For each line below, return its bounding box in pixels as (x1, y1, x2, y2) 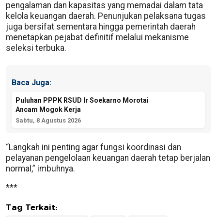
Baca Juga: (12, 78, 51, 87)
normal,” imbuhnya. (6, 163, 75, 173)
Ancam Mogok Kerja (15, 105, 81, 113)
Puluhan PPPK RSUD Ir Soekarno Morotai (15, 96, 149, 104)
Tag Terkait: (6, 202, 57, 212)
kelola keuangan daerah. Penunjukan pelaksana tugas (6, 11, 206, 21)
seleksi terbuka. (6, 43, 66, 53)
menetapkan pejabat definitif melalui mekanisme (6, 32, 189, 42)
